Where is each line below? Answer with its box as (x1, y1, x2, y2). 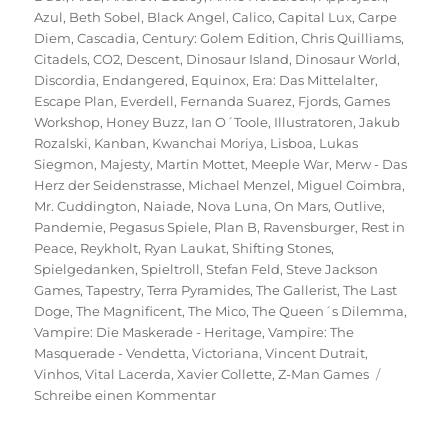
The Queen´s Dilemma (252, 302, 405, 319)
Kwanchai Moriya (152, 134, 265, 151)
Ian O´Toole (191, 113, 269, 130)
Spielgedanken (34, 260, 136, 277)
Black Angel (147, 8, 227, 25)
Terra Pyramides (147, 281, 251, 298)
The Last (343, 281, 398, 298)
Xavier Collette (177, 365, 273, 382)
